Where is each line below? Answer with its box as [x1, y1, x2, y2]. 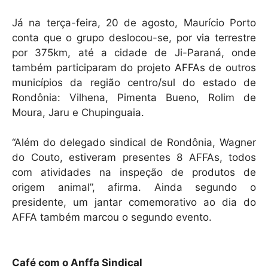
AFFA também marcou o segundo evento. [12, 211, 212, 224]
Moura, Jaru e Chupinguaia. [12, 106, 144, 119]
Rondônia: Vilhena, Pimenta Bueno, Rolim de [12, 92, 256, 104]
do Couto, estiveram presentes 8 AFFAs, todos [12, 151, 256, 164]
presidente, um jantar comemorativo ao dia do [12, 196, 256, 209]
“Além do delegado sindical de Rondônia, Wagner [12, 136, 256, 149]
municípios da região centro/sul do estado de [12, 77, 256, 89]
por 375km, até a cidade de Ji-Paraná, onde [12, 47, 256, 59]
